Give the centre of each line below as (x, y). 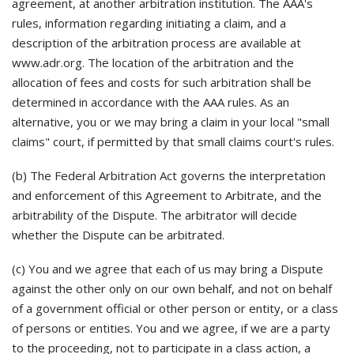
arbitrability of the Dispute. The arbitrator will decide (154, 215)
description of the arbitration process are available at (156, 43)
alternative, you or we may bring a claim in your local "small (171, 122)
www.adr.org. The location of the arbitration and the (153, 62)
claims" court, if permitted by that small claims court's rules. (173, 141)
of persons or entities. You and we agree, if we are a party (171, 328)
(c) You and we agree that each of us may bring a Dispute (168, 269)
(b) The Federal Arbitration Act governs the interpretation (169, 175)
